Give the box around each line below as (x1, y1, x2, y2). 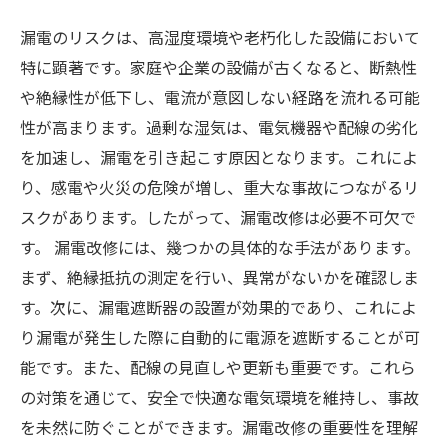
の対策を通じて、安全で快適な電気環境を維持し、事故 (20, 385, 419, 409)
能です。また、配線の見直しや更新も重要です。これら (20, 355, 416, 379)
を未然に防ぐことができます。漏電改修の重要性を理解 (20, 415, 418, 439)
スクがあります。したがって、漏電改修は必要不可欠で (20, 205, 416, 229)
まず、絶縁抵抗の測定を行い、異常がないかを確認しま (20, 265, 419, 289)
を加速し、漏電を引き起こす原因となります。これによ (20, 145, 418, 169)
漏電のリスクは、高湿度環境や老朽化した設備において (20, 25, 420, 49)
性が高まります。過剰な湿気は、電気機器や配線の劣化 (20, 115, 418, 139)
